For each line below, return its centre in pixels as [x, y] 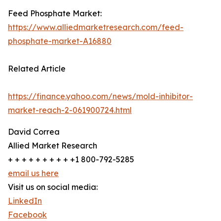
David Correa [34, 132]
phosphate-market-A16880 [60, 41]
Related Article [37, 69]
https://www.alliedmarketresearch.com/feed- [96, 27]
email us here [33, 173]
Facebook [27, 215]
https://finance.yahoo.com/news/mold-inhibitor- [100, 96]
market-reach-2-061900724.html [70, 110]
